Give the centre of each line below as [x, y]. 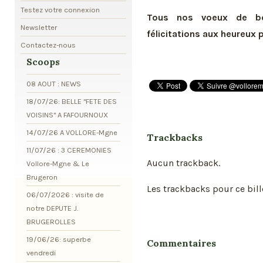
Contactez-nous [48, 45]
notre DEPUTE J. [52, 208]
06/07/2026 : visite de [65, 194]
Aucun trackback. [183, 163]
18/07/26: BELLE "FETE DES [72, 101]
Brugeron [42, 177]
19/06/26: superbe [59, 239]
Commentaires [181, 243]
